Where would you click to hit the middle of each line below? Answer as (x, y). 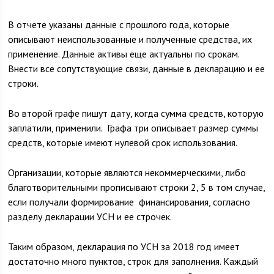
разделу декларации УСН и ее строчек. (90, 217)
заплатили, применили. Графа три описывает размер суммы (133, 128)
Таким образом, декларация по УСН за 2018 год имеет (124, 246)
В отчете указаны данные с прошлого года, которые (119, 24)
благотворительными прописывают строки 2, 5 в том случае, (137, 187)
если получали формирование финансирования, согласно (129, 202)
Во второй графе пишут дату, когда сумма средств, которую (136, 113)
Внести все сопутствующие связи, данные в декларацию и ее (137, 68)
